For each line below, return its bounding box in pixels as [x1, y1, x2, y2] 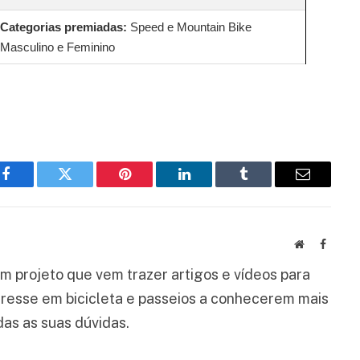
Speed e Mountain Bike [127, 20, 252, 35]
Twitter [63, 178, 106, 194]
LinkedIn [182, 178, 236, 194]
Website [303, 238, 339, 250]
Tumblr [242, 178, 285, 194]
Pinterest [123, 178, 174, 194]
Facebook [4, 178, 61, 194]
